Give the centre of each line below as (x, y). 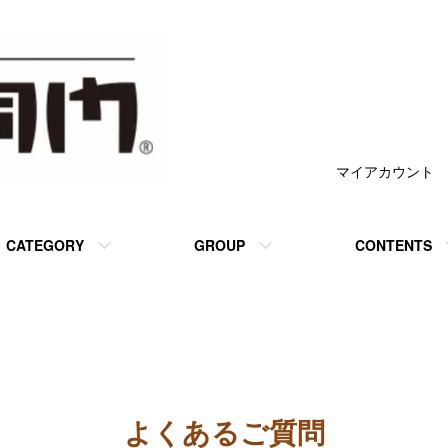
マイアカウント (385, 171)
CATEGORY (45, 245)
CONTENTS (393, 245)
